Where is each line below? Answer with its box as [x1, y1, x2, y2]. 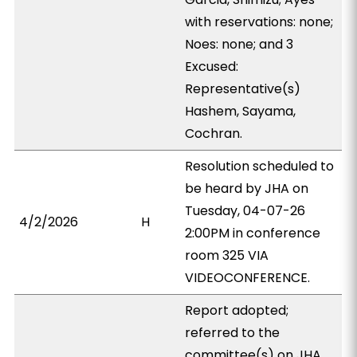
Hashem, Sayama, [185, 102, 296, 120]
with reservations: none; [185, 13, 334, 31]
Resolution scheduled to [185, 157, 335, 175]
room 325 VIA [185, 246, 269, 265]
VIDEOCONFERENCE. [185, 269, 311, 287]
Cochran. [185, 124, 243, 143]
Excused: [185, 57, 239, 76]
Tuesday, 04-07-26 [185, 202, 306, 220]
